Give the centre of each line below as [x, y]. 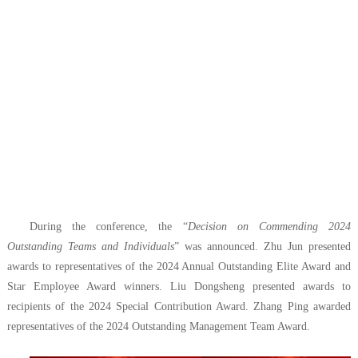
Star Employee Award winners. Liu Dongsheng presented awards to [179, 286]
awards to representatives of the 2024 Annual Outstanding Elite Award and [179, 266]
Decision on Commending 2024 [269, 226]
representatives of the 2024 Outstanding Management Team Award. [158, 326]
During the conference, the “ [108, 226]
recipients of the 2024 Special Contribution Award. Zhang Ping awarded [179, 306]
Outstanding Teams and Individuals [90, 246]
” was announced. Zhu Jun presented [263, 246]
